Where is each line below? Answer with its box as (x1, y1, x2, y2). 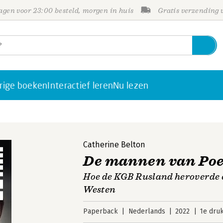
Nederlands (128, 207, 165, 216)
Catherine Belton (83, 140, 146, 149)
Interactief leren (47, 80, 113, 91)
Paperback (83, 207, 118, 216)
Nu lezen (113, 80, 149, 91)
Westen (83, 184, 116, 195)
